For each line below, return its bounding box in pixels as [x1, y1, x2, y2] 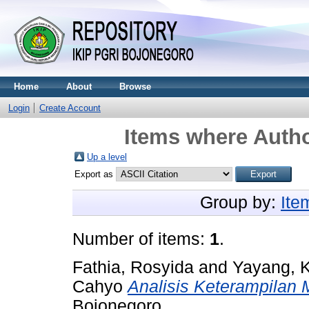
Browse [119, 81, 151, 92]
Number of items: [72, 230, 210, 248]
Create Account [39, 103, 101, 113]
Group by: [200, 193, 281, 212]
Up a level [87, 152, 127, 162]
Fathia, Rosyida [72, 257, 194, 277]
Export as [74, 169, 116, 179]
